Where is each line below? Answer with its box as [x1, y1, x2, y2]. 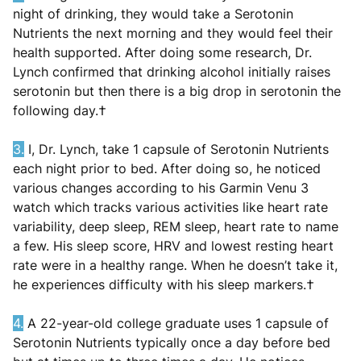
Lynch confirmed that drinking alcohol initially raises [13, 63, 330, 80]
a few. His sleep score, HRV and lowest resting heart [13, 237, 334, 254]
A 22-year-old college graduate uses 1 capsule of [23, 314, 329, 331]
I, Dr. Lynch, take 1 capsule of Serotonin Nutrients [24, 140, 329, 157]
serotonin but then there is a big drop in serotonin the [13, 82, 341, 99]
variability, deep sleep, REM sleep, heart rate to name [13, 218, 338, 234]
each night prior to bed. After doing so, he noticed [13, 160, 321, 176]
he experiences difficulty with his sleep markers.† [13, 276, 318, 293]
